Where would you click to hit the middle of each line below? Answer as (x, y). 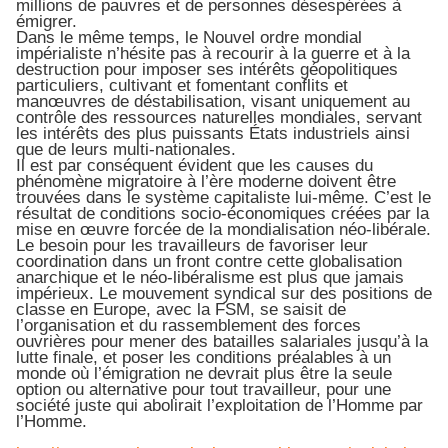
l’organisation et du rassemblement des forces (188, 326)
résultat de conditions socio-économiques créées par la (222, 214)
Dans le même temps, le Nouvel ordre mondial (189, 38)
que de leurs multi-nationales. (126, 150)
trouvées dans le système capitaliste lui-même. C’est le (223, 198)
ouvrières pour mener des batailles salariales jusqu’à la (222, 342)
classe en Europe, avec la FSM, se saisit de (181, 310)
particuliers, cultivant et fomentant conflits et (182, 86)
